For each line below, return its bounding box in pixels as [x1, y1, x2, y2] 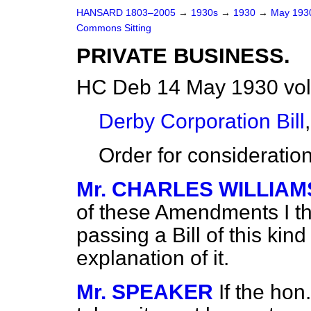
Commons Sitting [76, 23, 151, 33]
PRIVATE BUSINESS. [76, 44, 290, 68]
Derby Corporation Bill [99, 110, 305, 133]
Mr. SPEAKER [76, 280, 213, 303]
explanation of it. [76, 246, 229, 269]
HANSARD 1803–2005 [76, 8, 176, 18]
